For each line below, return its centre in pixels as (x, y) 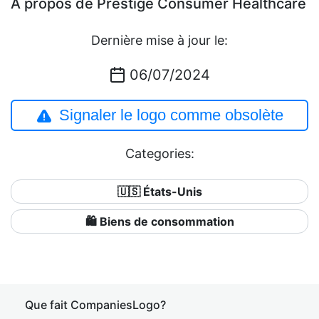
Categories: (159, 153)
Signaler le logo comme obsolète (171, 115)
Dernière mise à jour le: (159, 40)
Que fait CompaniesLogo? (95, 305)
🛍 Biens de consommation (159, 221)
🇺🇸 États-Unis (159, 192)
